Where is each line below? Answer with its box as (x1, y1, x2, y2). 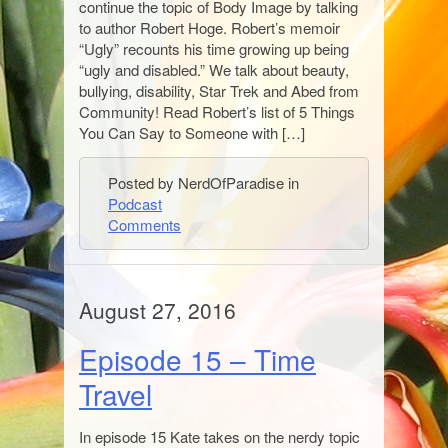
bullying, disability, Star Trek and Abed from (79, 80, 359, 101)
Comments (108, 214, 181, 235)
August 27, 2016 (79, 295, 236, 325)
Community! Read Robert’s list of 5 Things (79, 101, 355, 122)
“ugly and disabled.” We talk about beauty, (79, 59, 349, 80)
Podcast (108, 193, 162, 214)
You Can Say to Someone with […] (79, 122, 305, 143)
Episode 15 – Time (79, 339, 316, 379)
